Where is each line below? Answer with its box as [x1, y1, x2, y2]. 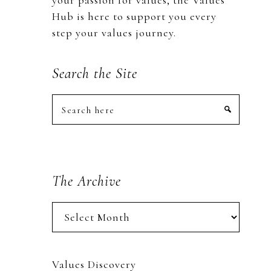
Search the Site [52, 65, 137, 82]
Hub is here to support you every [52, 10, 217, 23]
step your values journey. [52, 26, 176, 39]
